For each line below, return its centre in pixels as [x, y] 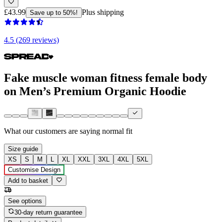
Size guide [23, 149]
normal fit [117, 131]
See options [25, 201]
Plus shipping [103, 12]
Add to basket [28, 181]
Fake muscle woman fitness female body [106, 78]
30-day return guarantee [49, 212]
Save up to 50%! [54, 12]
